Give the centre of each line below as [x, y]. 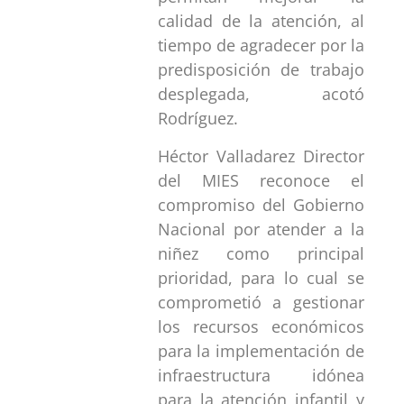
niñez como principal [261, 253]
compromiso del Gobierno [261, 204]
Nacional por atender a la [261, 229]
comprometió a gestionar [261, 302]
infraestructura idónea [261, 375]
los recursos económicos [261, 326]
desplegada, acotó [261, 94]
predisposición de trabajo [261, 70]
